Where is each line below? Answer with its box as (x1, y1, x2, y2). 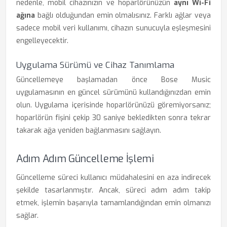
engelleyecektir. (16, 36, 68, 46)
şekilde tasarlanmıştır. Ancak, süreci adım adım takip (16, 185, 211, 195)
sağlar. (16, 211, 39, 220)
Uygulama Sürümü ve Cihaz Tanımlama (16, 59, 174, 71)
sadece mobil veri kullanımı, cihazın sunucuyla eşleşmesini (16, 23, 211, 33)
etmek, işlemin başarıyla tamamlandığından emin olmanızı (16, 198, 211, 208)
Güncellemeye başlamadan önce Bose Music (16, 75, 211, 85)
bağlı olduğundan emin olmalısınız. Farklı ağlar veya (35, 11, 211, 20)
